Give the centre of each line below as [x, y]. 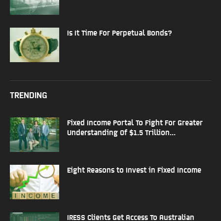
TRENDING [29, 94]
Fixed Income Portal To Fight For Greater [135, 122]
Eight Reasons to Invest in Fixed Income [134, 169]
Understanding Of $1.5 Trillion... [121, 132]
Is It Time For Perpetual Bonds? [120, 32]
